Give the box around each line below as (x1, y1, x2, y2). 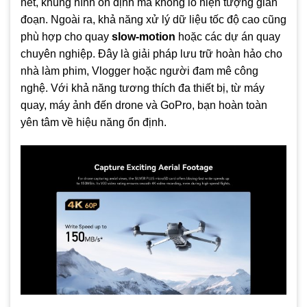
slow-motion (112, 30, 175, 42)
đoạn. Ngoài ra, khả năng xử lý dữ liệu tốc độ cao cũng (21, 13, 286, 25)
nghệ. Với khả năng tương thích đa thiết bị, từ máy (21, 82, 265, 94)
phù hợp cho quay (21, 30, 112, 42)
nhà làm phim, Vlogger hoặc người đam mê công (21, 64, 258, 77)
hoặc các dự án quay (175, 30, 280, 42)
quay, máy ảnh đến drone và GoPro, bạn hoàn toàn (21, 99, 267, 111)
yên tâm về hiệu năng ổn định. (21, 116, 167, 128)
